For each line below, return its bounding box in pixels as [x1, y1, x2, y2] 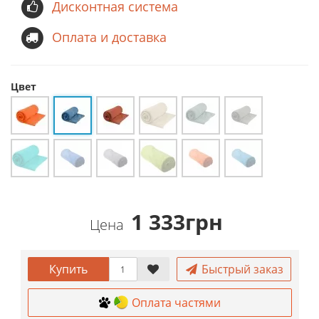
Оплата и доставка [52, 28, 167, 46]
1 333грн [130, 207, 223, 236]
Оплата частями [131, 295, 221, 310]
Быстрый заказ [199, 261, 284, 277]
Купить [48, 261, 88, 277]
